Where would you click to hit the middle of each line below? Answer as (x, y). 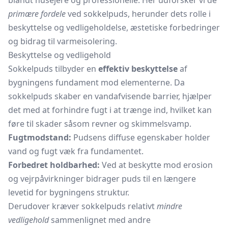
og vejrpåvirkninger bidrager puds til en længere (102, 179)
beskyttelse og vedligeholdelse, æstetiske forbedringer (114, 27)
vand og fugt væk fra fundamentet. (76, 151)
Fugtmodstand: (40, 137)
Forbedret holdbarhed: (54, 165)
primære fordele (37, 14)
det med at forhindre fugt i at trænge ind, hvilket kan (110, 110)
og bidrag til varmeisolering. (63, 41)
